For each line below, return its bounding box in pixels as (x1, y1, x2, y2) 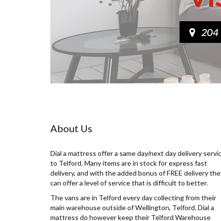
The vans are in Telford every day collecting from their (50, 193, 216, 202)
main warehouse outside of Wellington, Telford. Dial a (50, 203, 214, 212)
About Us (50, 122, 92, 135)
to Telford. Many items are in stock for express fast (50, 159, 207, 168)
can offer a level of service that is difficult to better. (50, 179, 208, 187)
